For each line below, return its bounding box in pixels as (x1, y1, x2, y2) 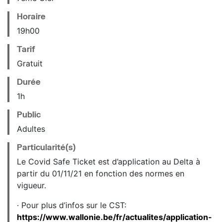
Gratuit (17, 58, 43, 69)
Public (17, 110, 41, 119)
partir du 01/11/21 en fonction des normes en (17, 168, 184, 179)
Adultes (17, 124, 45, 134)
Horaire (17, 11, 46, 21)
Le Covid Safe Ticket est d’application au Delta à (17, 157, 200, 167)
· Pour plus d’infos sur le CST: (17, 200, 126, 211)
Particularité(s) (17, 142, 76, 152)
